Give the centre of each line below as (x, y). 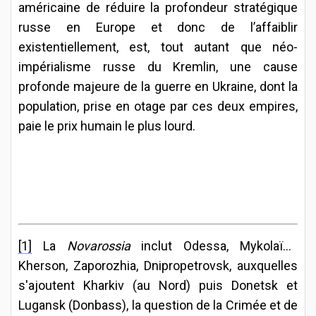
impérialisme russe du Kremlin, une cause (158, 66)
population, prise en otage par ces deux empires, (158, 106)
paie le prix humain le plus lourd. (107, 126)
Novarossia (98, 245)
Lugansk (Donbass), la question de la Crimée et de (158, 305)
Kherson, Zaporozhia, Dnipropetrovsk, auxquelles (158, 265)
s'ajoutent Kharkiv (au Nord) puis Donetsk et (158, 285)
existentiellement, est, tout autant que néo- (158, 47)
